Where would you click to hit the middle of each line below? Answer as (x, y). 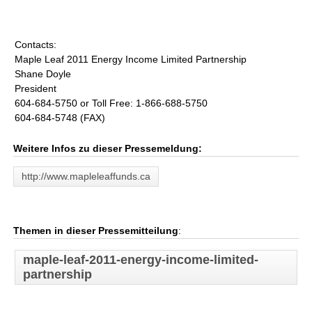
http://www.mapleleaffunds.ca (86, 176)
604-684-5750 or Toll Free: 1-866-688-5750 (111, 103)
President (36, 88)
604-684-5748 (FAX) (60, 118)
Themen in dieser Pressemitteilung (96, 231)
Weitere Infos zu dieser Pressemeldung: (108, 148)
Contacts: (36, 45)
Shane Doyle (43, 74)
